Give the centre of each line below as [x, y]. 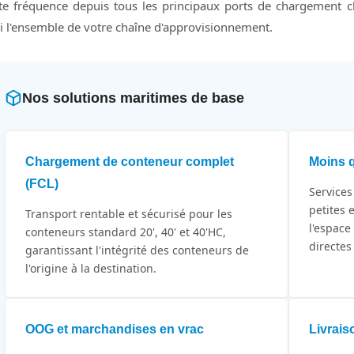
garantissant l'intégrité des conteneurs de [137, 250]
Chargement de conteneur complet [129, 161]
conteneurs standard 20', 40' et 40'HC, [125, 232]
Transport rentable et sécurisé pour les [128, 213]
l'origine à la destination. [90, 268]
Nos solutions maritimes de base [133, 98]
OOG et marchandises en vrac [114, 329]
